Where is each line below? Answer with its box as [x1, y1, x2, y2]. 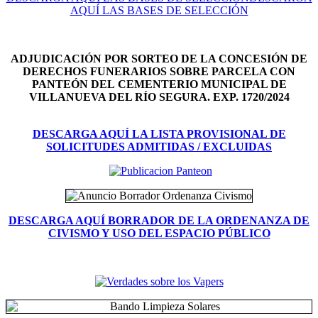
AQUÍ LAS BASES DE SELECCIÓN [70, 4, 248, 16]
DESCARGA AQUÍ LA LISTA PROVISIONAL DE [32, 128, 286, 140]
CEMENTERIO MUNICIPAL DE [117, 78, 287, 90]
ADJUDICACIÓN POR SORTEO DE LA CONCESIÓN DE [11, 53, 307, 65]
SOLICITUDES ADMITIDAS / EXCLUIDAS [46, 141, 272, 153]
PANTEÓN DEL [31, 78, 118, 90]
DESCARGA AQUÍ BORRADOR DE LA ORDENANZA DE [9, 214, 309, 226]
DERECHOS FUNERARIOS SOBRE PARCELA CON [23, 65, 295, 77]
